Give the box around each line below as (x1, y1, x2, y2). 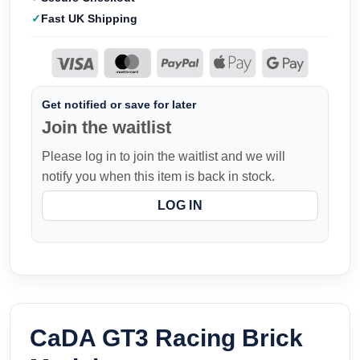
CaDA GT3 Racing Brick (30, 325, 303, 352)
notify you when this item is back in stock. (42, 169, 275, 183)
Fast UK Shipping (41, 12, 137, 26)
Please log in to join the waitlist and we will (42, 149, 285, 163)
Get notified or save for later (42, 97, 196, 111)
